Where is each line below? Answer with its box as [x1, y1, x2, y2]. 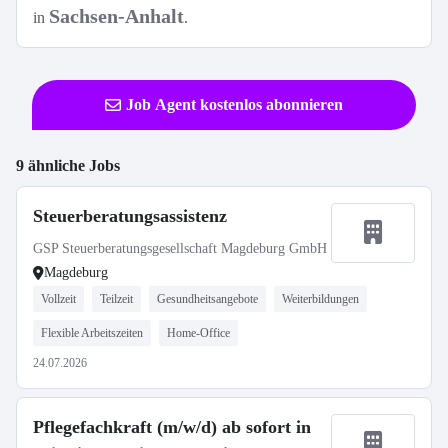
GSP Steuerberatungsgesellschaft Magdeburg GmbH [33, 241, 327, 256]
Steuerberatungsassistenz [33, 206, 227, 226]
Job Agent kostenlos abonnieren [126, 96, 343, 113]
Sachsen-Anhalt [49, 5, 184, 27]
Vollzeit [41, 292, 76, 306]
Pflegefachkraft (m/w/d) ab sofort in [33, 417, 311, 437]
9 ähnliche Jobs [16, 157, 120, 174]
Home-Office [167, 326, 230, 340]
